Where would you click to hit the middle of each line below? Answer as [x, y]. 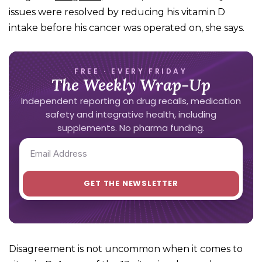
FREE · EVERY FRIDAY [131, 71]
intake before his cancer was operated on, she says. [127, 28]
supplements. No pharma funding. [131, 128]
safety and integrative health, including [131, 115]
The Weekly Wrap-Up [131, 85]
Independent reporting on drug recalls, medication [131, 101]
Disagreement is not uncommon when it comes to [126, 249]
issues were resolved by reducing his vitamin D [117, 12]
